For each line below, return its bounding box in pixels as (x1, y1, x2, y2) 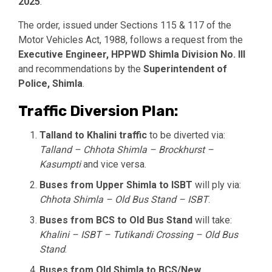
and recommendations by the (18, 63, 143, 75)
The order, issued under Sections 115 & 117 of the (18, 19, 231, 31)
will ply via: (192, 178, 241, 191)
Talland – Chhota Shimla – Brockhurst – (39, 143, 214, 155)
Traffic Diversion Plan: (18, 102, 178, 120)
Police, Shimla (18, 77, 83, 89)
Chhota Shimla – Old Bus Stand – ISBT (39, 193, 208, 205)
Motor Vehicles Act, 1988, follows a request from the (18, 33, 243, 46)
